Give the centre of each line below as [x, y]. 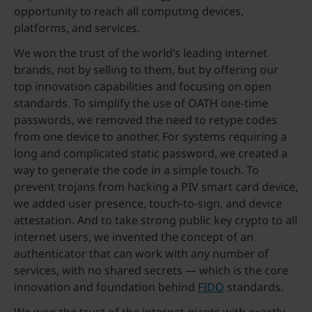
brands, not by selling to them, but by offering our [146, 70]
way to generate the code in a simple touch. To [136, 170]
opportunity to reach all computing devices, [129, 11]
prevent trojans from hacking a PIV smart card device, [156, 187]
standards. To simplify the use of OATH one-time [141, 103]
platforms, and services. [77, 28]
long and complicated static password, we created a [151, 153]
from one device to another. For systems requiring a [150, 136]
